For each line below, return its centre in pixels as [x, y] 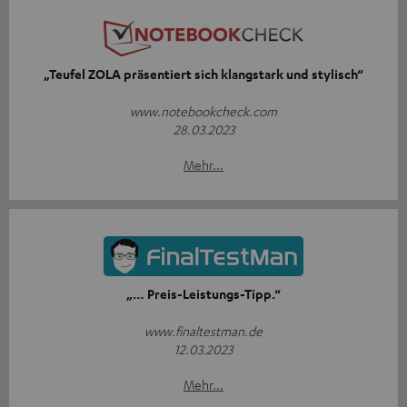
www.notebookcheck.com [203, 110]
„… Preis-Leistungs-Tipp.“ [203, 293]
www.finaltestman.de [203, 330]
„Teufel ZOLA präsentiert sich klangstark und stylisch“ [203, 74]
